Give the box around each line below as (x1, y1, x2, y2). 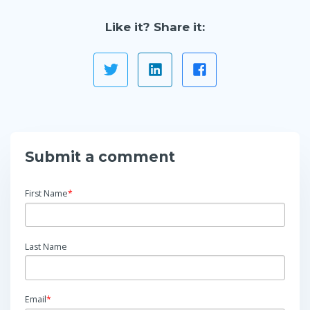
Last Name (25, 240, 67, 253)
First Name (25, 187, 68, 199)
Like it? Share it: (105, 19, 205, 34)
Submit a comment (25, 147, 175, 165)
